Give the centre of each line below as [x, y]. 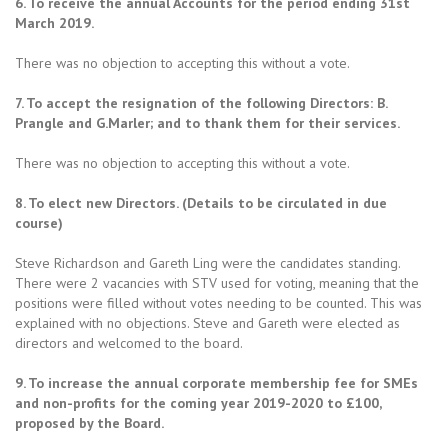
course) [39, 223]
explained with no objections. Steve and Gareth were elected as [207, 323]
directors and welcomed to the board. [129, 343]
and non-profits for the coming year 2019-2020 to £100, [198, 403]
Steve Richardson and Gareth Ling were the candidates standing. [207, 263]
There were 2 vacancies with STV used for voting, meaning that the [217, 283]
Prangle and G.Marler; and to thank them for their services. [207, 123]
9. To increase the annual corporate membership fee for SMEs [216, 383]
